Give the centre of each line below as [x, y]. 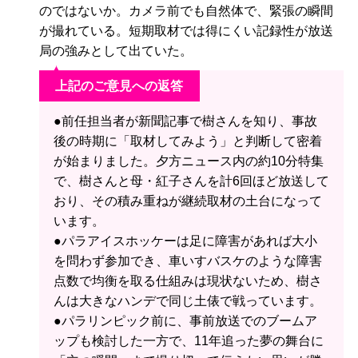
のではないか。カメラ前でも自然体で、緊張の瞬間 [186, 10]
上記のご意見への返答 [119, 86]
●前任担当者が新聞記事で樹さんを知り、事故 [185, 121]
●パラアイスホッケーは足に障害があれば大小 [185, 241]
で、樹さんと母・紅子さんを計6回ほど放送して [191, 181]
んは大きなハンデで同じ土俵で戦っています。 [187, 300]
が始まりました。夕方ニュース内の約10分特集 [188, 161]
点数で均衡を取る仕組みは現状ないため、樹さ [187, 280]
